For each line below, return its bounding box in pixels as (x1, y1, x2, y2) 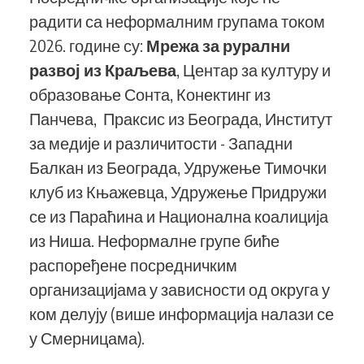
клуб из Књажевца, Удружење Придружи (29, 181, 327, 201)
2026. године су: (29, 35, 146, 55)
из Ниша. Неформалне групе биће (29, 230, 279, 250)
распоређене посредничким (29, 254, 237, 275)
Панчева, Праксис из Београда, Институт (29, 108, 332, 128)
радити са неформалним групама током (29, 11, 325, 31)
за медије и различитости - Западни (29, 132, 292, 153)
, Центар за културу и (176, 59, 331, 80)
